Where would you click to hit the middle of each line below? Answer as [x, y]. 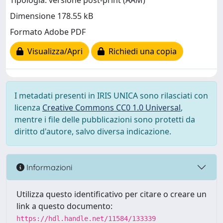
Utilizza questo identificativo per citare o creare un [111, 194]
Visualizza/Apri [53, 52]
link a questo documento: [64, 206]
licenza [28, 108]
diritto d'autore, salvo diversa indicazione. [93, 131]
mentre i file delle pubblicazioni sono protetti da [105, 119]
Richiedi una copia [141, 52]
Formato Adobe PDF [48, 32]
